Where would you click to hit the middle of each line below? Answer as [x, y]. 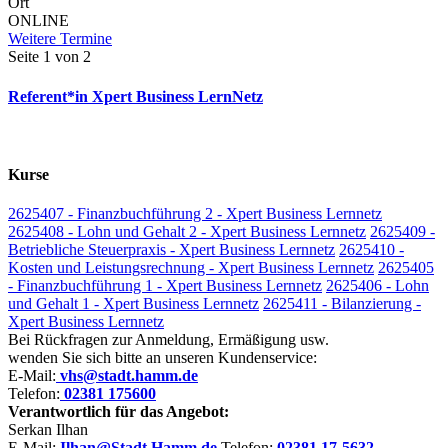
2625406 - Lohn [377, 286]
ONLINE [38, 21]
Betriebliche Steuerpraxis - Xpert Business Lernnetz [171, 250]
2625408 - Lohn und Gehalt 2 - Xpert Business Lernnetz [187, 232]
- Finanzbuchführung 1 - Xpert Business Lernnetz [165, 286]
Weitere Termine [60, 39]
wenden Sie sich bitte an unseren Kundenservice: [162, 358]
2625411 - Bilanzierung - [342, 304]
